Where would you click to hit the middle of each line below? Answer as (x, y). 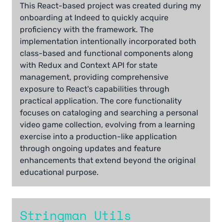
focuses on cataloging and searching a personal (109, 113)
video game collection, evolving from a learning (108, 125)
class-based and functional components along (107, 54)
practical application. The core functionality (101, 101)
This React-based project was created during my (111, 6)
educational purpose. (59, 172)
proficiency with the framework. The (87, 30)
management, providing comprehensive (94, 77)
